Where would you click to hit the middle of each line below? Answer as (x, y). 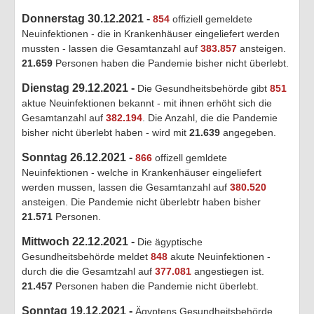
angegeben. (248, 132)
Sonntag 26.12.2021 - (78, 157)
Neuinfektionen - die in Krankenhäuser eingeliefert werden (151, 33)
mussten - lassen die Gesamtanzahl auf (111, 48)
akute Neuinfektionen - (219, 256)
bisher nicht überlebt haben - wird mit (105, 132)
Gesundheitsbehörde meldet (86, 256)
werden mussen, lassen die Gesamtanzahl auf (126, 187)
